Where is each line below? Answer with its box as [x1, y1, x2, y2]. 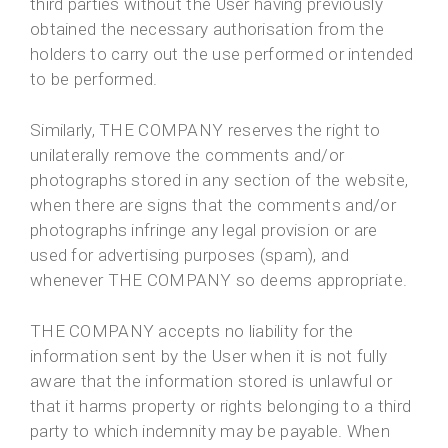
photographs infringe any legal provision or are [30, 220, 378, 241]
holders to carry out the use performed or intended [30, 44, 414, 65]
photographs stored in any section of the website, [30, 170, 409, 191]
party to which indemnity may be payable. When [30, 421, 391, 442]
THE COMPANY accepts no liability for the [30, 321, 354, 342]
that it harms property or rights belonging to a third [30, 396, 412, 417]
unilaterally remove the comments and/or [30, 145, 345, 166]
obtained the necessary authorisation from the [30, 19, 385, 40]
